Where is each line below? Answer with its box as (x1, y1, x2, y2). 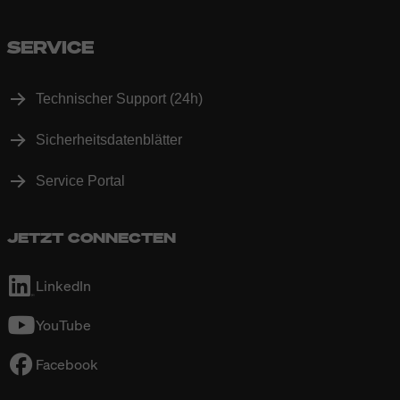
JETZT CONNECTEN (7, 228, 176, 248)
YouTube (36, 315, 91, 336)
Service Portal (36, 173, 125, 189)
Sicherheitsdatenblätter (36, 132, 182, 148)
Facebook (36, 354, 98, 375)
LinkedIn (36, 276, 91, 296)
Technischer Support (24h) (36, 91, 203, 107)
